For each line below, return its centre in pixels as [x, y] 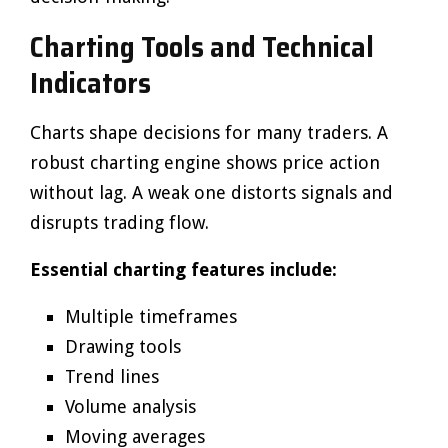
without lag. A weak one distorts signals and [211, 192]
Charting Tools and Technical [202, 47]
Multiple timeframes [151, 316]
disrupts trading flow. [119, 222]
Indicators [90, 83]
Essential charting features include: [183, 269]
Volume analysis [130, 406]
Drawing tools [123, 346]
